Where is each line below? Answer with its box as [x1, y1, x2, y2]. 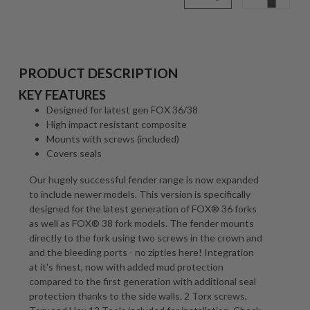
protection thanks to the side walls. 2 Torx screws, [29, 289, 247, 302]
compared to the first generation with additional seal [29, 275, 256, 287]
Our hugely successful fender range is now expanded [29, 173, 259, 185]
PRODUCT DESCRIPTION [19, 65, 178, 81]
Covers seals [46, 147, 102, 159]
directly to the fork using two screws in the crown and [29, 231, 262, 244]
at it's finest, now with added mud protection [29, 260, 224, 273]
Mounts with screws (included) [46, 133, 179, 145]
